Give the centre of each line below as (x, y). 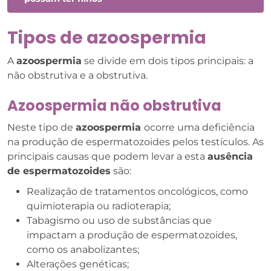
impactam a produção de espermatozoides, (132, 235)
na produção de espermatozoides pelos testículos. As (135, 142)
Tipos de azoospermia (107, 38)
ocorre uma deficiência (199, 127)
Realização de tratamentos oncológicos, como (137, 191)
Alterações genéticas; (78, 264)
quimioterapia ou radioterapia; (99, 206)
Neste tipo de (41, 127)
